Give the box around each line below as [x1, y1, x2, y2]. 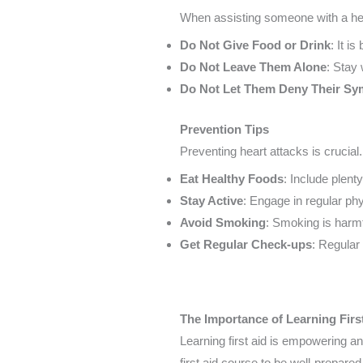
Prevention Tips [180, 122, 269, 136]
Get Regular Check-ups [180, 237, 312, 252]
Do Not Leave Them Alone [180, 60, 327, 75]
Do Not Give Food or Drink [180, 38, 331, 53]
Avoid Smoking [180, 216, 266, 230]
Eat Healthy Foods [180, 172, 284, 186]
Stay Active [180, 194, 243, 208]
